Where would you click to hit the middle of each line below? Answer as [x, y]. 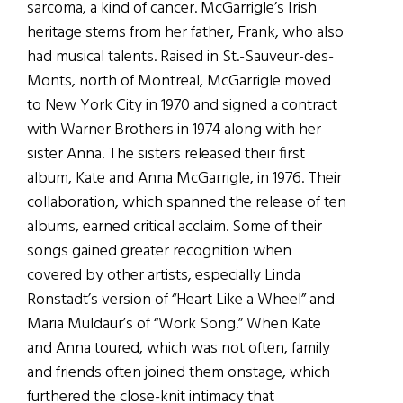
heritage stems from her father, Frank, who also [185, 32]
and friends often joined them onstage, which [179, 372]
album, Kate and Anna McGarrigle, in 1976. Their [184, 178]
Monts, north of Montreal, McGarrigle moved [179, 81]
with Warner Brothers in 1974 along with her [174, 130]
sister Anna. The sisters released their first [166, 154]
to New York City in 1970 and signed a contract [182, 105]
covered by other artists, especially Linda [164, 275]
